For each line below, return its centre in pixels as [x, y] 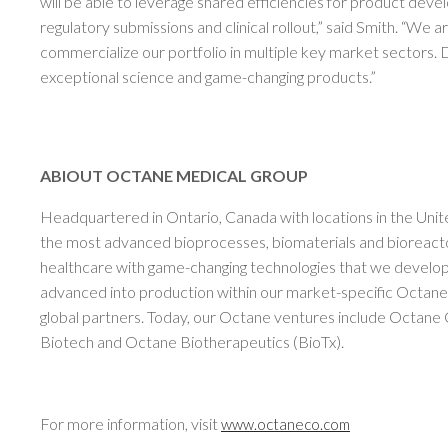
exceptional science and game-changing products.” [208, 76]
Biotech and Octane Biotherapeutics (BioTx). [192, 341]
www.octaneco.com [285, 424]
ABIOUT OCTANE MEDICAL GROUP [174, 175]
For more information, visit [130, 423]
